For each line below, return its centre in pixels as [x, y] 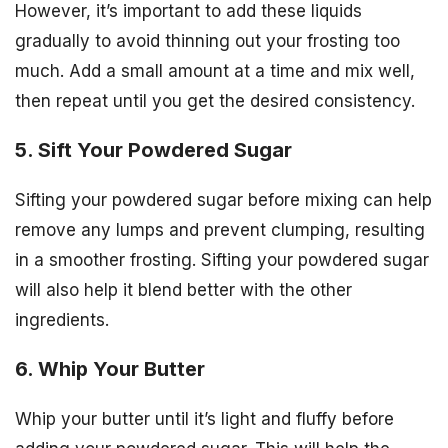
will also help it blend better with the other [183, 290]
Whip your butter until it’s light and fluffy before [204, 418]
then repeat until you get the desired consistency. [215, 101]
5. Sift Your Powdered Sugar [153, 150]
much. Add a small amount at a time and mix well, [215, 71]
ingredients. [62, 320]
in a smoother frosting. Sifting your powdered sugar [222, 260]
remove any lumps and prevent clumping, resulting [220, 230]
